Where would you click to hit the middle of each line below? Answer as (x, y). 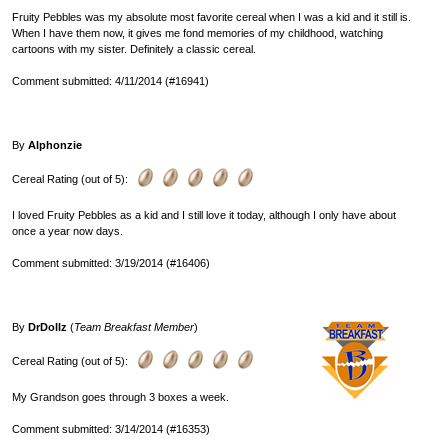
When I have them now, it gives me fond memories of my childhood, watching (197, 32)
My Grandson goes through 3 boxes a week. (120, 396)
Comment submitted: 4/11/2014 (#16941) (110, 80)
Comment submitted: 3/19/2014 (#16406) (111, 262)
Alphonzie (55, 144)
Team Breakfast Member (134, 326)
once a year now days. (67, 230)
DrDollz (47, 326)
